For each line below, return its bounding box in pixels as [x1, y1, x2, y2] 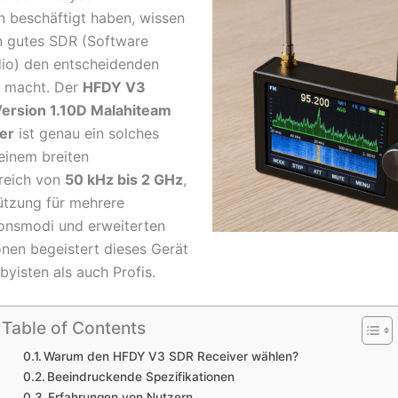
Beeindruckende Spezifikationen [47, 370, 235, 385]
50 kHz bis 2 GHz [65, 170, 183, 188]
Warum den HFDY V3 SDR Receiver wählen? [44, 349, 299, 364]
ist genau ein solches [14, 123, 159, 142]
